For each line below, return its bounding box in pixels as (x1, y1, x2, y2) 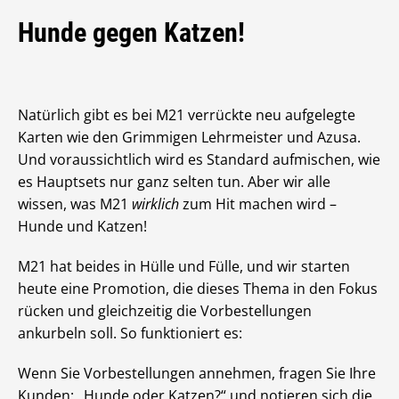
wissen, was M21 (18, 194, 132, 215)
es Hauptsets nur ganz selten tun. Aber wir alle (18, 172, 330, 192)
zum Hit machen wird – (179, 194, 337, 215)
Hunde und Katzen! (18, 216, 147, 237)
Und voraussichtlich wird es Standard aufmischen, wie (18, 150, 380, 170)
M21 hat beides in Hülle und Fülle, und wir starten (18, 256, 350, 277)
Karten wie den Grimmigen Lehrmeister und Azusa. (18, 127, 361, 148)
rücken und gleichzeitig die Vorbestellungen (18, 301, 312, 322)
